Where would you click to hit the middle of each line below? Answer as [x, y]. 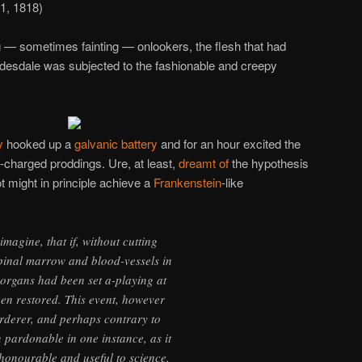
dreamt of [204, 162]
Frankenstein [187, 182]
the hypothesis [269, 162]
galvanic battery [116, 143]
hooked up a [39, 143]
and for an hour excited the [229, 143]
